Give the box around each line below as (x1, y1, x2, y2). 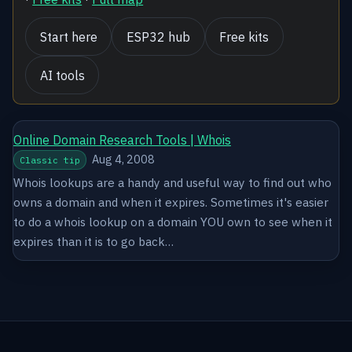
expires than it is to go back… (13, 233, 174, 249)
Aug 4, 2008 (90, 152, 156, 167)
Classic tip (20, 154, 81, 167)
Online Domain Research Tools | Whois (13, 132, 231, 148)
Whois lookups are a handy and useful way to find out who (13, 174, 332, 190)
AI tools (39, 67, 85, 83)
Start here (39, 28, 97, 45)
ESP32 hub (126, 28, 190, 45)
